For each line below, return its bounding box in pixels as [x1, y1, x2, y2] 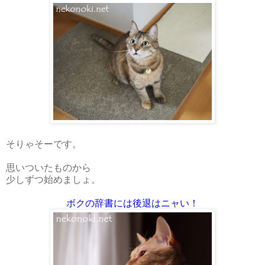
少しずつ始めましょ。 [6, 172, 101, 185]
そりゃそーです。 [6, 137, 82, 150]
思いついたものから [6, 160, 91, 173]
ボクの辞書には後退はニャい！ [66, 196, 199, 209]
